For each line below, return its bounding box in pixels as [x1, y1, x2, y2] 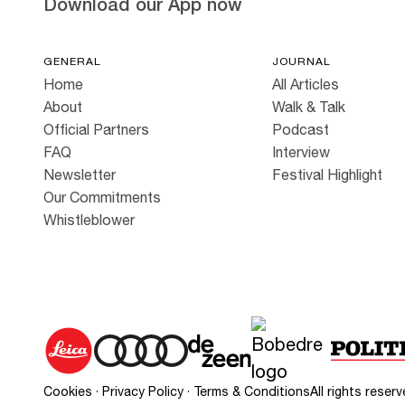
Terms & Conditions [193, 384, 310, 399]
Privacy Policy [102, 384, 184, 399]
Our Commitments [43, 189, 161, 205]
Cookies [43, 384, 92, 399]
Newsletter [43, 166, 116, 183]
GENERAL [43, 55, 101, 68]
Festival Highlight [271, 166, 382, 183]
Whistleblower [43, 212, 135, 228]
